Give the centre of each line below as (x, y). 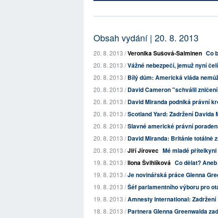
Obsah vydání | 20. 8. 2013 (146, 37)
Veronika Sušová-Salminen (165, 53)
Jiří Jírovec (143, 150)
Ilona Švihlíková (149, 163)
